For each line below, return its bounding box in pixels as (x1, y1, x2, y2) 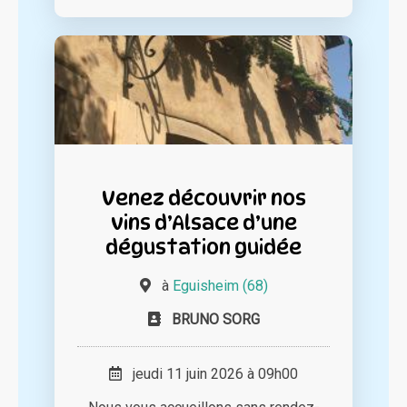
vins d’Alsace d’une (110, 210, 297, 235)
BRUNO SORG (171, 311, 260, 329)
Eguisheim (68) (172, 277, 268, 295)
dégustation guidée (105, 234, 302, 260)
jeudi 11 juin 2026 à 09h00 (122, 365, 298, 383)
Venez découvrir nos (101, 185, 306, 211)
